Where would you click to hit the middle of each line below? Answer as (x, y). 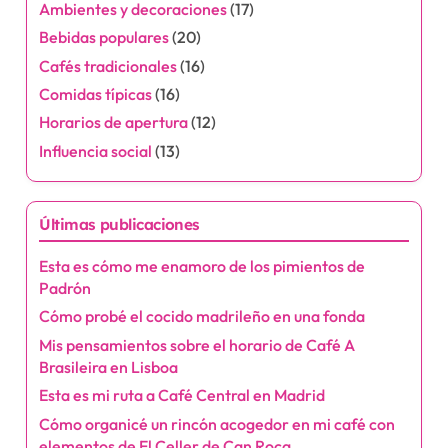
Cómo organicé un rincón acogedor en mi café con (217, 423)
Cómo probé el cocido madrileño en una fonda (202, 316)
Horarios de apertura (114, 122)
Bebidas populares (104, 37)
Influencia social (96, 150)
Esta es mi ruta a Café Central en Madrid (182, 395)
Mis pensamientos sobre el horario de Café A (197, 344)
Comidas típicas (96, 93)
